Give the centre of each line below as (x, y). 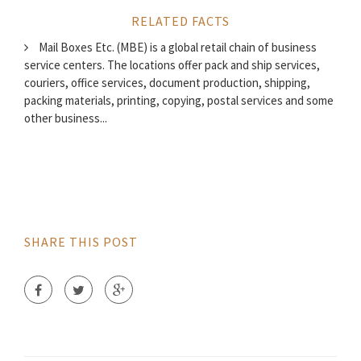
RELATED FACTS (180, 21)
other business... (66, 118)
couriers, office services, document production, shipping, (167, 83)
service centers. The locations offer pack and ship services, (172, 65)
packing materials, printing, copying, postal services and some (179, 100)
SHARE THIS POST (81, 242)
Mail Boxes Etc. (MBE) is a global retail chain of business (176, 47)
